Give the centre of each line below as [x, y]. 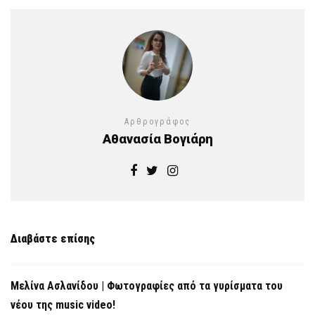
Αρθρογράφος [157, 122]
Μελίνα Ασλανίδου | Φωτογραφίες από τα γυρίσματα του [147, 286]
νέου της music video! [63, 305]
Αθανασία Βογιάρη [157, 139]
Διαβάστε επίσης [53, 239]
